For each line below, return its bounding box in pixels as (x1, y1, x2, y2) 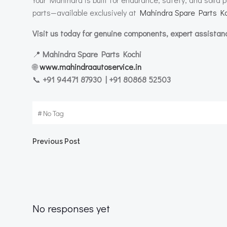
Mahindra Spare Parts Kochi (43, 49, 141, 59)
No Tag (43, 108, 64, 118)
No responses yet (32, 201, 110, 215)
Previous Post (32, 137, 80, 145)
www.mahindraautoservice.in (40, 61, 141, 72)
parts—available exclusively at (32, 7, 140, 18)
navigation (32, 160, 136, 189)
